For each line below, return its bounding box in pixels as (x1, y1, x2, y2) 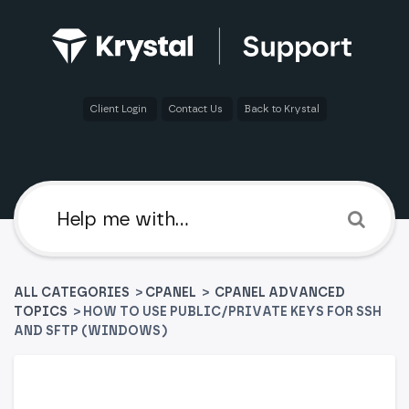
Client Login (89, 103, 150, 115)
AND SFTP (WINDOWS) (14, 323, 168, 340)
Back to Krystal (244, 103, 320, 115)
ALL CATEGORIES (14, 285, 132, 301)
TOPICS (14, 304, 68, 320)
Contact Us (168, 103, 225, 115)
